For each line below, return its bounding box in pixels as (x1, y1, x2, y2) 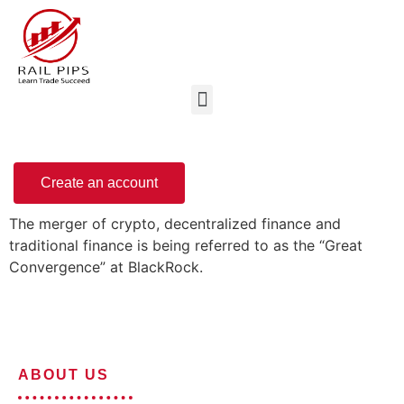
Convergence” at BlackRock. (9, 258, 203, 276)
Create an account (41, 175, 158, 190)
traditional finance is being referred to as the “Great (9, 236, 363, 254)
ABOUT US (18, 367, 109, 382)
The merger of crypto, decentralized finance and (9, 215, 341, 233)
